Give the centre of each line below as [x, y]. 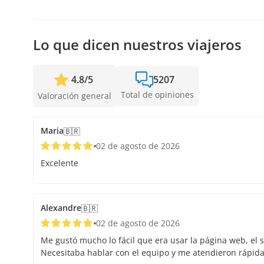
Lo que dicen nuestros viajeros [137, 45]
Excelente [60, 163]
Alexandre [61, 208]
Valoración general [75, 96]
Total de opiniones [157, 95]
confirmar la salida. [76, 25]
